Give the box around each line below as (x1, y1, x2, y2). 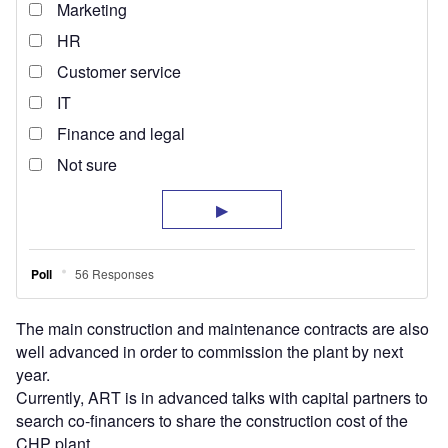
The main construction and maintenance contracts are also (16, 317, 429, 341)
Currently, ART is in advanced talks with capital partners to (16, 386, 428, 410)
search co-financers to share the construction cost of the (16, 409, 408, 433)
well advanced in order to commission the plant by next (16, 340, 403, 364)
